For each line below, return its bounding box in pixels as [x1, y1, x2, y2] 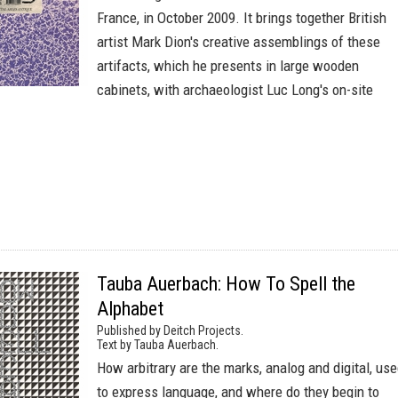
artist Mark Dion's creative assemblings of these [97, 33, 380, 51]
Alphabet [97, 298, 163, 320]
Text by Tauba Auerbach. [97, 338, 219, 352]
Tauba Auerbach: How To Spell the [97, 273, 355, 295]
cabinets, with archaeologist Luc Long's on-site [97, 81, 373, 99]
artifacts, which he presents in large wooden [97, 57, 359, 75]
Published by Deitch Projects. [97, 323, 243, 338]
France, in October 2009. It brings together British [97, 9, 386, 27]
